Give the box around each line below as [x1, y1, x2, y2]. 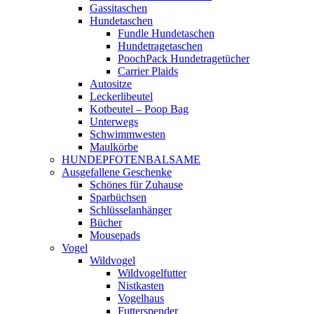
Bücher [90, 217, 122, 228]
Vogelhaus [118, 292, 164, 304]
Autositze [90, 78, 132, 90]
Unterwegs [90, 116, 138, 128]
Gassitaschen [90, 2, 147, 14]
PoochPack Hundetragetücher [118, 53, 250, 64]
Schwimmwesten [90, 128, 165, 140]
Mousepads [90, 229, 140, 241]
